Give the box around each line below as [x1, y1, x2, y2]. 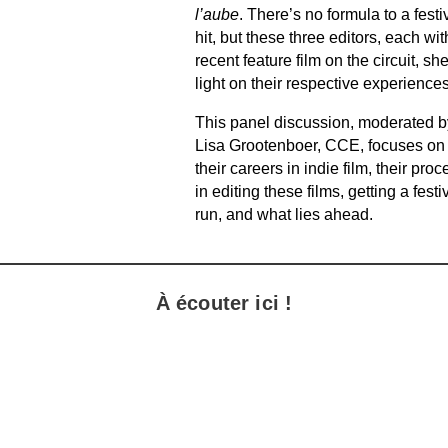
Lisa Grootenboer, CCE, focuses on [194, 136, 445, 154]
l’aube [194, 5, 239, 23]
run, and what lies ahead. [194, 205, 373, 223]
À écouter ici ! [155, 291, 293, 314]
